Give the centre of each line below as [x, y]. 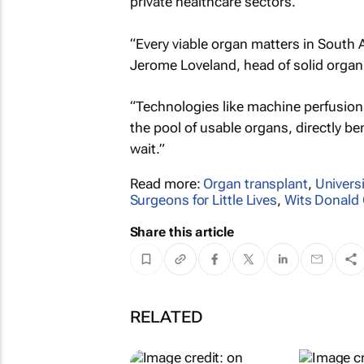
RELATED [166, 317]
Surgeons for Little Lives [203, 200]
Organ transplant [256, 184]
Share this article [182, 232]
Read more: [167, 184]
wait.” [147, 149]
